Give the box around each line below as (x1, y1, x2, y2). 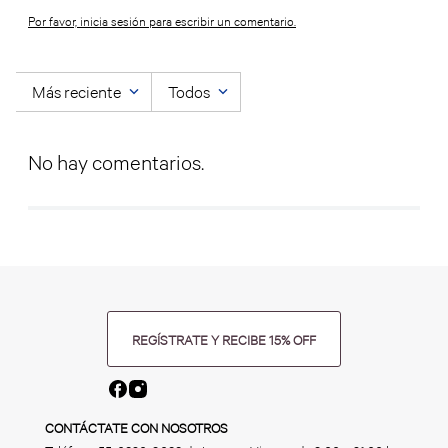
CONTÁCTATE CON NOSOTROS (44, 419, 228, 437)
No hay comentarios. (28, 148, 204, 176)
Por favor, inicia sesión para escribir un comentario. (28, 13, 296, 29)
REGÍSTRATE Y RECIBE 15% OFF (132, 331, 316, 349)
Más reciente (32, 80, 121, 103)
